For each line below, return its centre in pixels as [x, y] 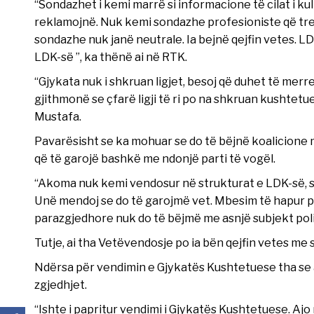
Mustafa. [57, 116]
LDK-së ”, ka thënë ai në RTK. [110, 56]
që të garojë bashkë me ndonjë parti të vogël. [155, 158]
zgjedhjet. [60, 284]
